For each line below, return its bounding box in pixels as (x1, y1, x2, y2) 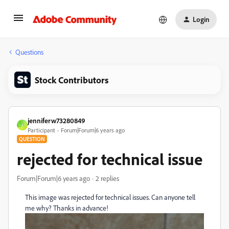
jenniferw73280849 (28, 116, 85, 125)
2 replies (96, 174, 119, 182)
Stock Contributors (35, 74, 108, 85)
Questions (15, 48, 43, 56)
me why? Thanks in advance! (25, 203, 108, 212)
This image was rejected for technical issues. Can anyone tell (25, 193, 195, 201)
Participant (28, 126, 55, 134)
